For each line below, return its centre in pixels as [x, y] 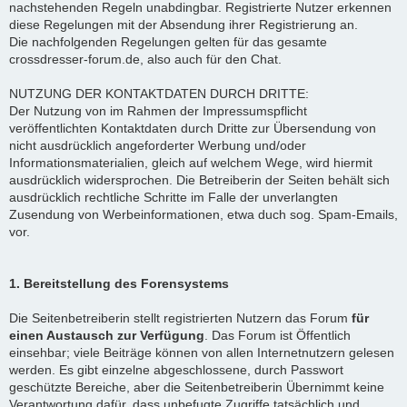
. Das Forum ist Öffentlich [278, 335]
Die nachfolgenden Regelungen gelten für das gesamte [168, 41]
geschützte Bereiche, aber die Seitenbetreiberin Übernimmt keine [197, 387]
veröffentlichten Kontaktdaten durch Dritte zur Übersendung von [193, 128]
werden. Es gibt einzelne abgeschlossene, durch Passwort [176, 369]
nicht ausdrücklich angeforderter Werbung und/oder [158, 145]
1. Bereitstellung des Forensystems [119, 283]
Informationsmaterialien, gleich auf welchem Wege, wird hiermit [191, 162]
